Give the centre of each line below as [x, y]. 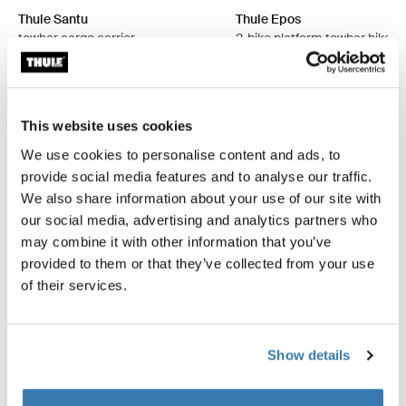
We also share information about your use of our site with [201, 198]
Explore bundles [101, 186]
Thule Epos [268, 19]
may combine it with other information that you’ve [176, 241]
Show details [309, 355]
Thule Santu [53, 19]
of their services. [74, 285]
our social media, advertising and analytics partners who [199, 219]
